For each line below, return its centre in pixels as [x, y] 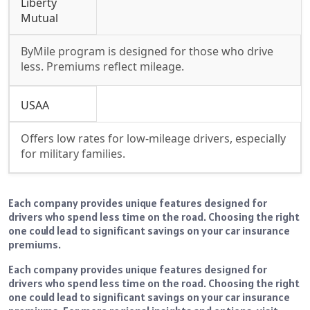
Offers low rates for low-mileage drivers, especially [153, 138]
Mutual [39, 18]
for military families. [73, 153]
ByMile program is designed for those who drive [147, 51]
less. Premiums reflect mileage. [102, 66]
